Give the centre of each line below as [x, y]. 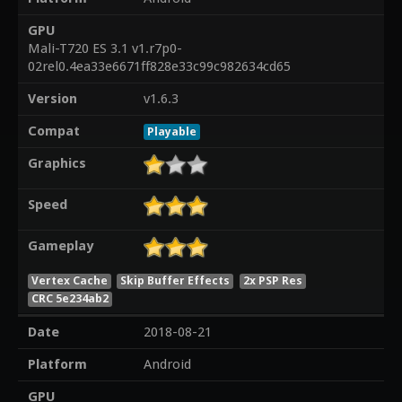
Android [167, 365]
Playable [171, 132]
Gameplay [60, 246]
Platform [57, 365]
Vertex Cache [69, 280]
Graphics [57, 164]
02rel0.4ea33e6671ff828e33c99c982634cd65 [159, 67]
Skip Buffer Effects [175, 280]
